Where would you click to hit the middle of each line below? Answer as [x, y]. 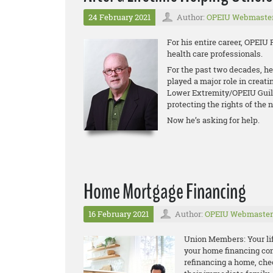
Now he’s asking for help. [213, 120]
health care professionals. [216, 54]
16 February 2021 [119, 214]
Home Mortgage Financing [165, 192]
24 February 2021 [119, 17]
